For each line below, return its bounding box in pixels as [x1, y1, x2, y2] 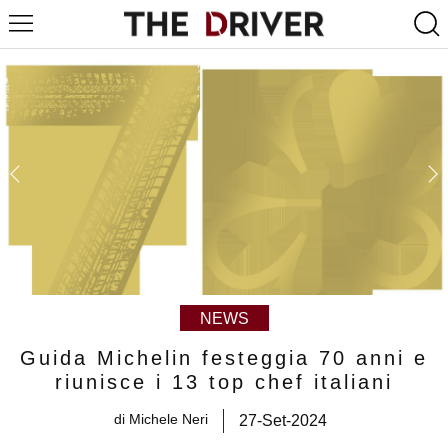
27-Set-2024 [239, 411, 327, 429]
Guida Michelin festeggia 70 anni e [20, 346, 428, 369]
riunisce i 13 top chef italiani [55, 370, 393, 393]
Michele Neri [129, 410, 208, 427]
